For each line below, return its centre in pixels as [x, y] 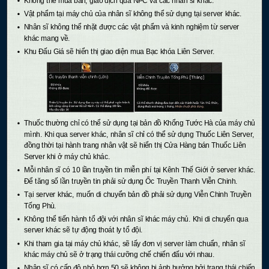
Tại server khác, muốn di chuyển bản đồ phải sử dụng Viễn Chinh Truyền [138, 195]
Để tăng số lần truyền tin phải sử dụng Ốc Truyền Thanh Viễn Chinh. [131, 181]
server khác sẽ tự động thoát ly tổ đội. [83, 230]
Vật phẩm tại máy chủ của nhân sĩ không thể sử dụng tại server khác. [133, 14]
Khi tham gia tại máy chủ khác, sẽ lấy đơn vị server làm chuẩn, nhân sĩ [135, 243]
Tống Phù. [40, 206]
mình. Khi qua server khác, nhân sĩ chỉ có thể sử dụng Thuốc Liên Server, [139, 134]
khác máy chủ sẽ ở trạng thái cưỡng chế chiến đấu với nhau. [119, 255]
